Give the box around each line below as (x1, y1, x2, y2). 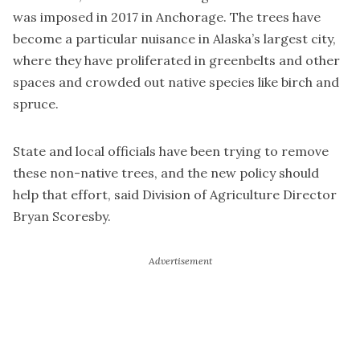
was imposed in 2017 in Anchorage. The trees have (13, 9, 321, 26)
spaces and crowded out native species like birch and (13, 74, 339, 91)
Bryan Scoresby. (13, 208, 111, 225)
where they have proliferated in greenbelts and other (13, 52, 340, 69)
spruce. (13, 96, 59, 112)
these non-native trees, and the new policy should (13, 165, 319, 182)
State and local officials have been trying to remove (13, 143, 329, 160)
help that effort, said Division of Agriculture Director (13, 186, 337, 203)
